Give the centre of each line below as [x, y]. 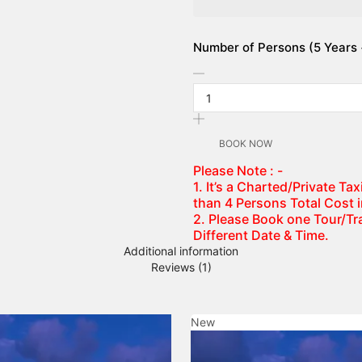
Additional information [181, 251]
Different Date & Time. [261, 236]
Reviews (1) [181, 267]
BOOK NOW [245, 144]
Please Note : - [238, 171]
